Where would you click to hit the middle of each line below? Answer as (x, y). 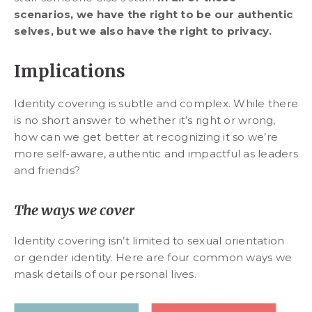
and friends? (47, 170)
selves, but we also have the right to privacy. (143, 31)
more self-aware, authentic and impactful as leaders (156, 153)
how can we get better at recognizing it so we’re (146, 136)
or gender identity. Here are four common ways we (153, 258)
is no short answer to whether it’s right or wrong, (145, 120)
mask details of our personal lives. (105, 274)
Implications (70, 71)
